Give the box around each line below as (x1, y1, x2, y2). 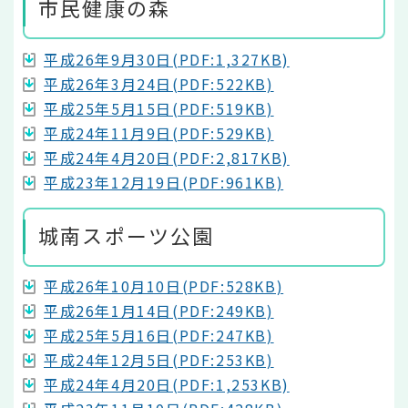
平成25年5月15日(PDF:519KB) (44, 97, 274, 119)
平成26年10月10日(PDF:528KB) (44, 275, 284, 298)
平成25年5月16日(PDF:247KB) (44, 324, 274, 347)
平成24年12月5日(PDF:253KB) (44, 349, 274, 372)
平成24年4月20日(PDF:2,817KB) (44, 146, 290, 168)
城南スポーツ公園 (38, 219, 215, 250)
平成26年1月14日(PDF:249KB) (44, 300, 274, 322)
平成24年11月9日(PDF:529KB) (44, 121, 274, 144)
